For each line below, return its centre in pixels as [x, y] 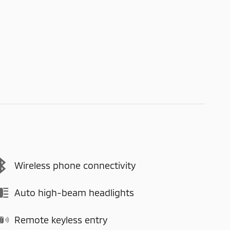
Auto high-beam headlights [74, 193]
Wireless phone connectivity [75, 165]
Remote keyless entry [61, 220]
